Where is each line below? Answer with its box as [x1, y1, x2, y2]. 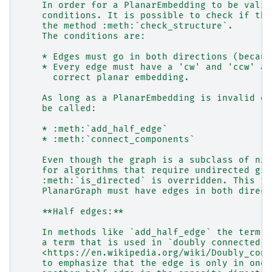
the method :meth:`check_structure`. [20, 21, 233, 32]
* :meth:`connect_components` [20, 134, 195, 145]
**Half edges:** [20, 206, 124, 217]
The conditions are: [20, 31, 146, 42]
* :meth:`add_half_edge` [20, 124, 168, 135]
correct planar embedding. [20, 72, 189, 83]
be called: [20, 103, 97, 114]
